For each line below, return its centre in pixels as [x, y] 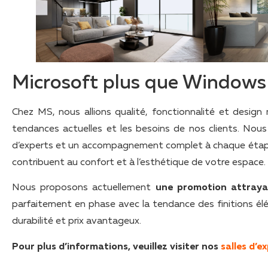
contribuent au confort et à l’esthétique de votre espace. [139, 162]
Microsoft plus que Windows [139, 83]
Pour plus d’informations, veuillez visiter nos [115, 247]
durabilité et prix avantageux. [77, 222]
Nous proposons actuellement [84, 188]
